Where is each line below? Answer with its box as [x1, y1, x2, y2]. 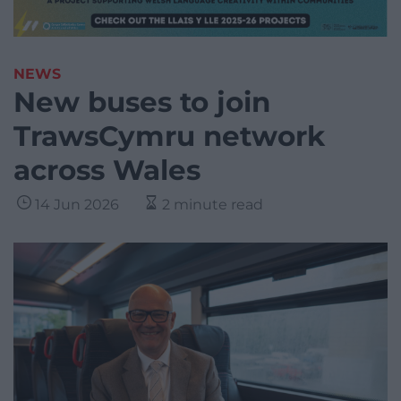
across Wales [13, 153, 200, 188]
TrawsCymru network [13, 119, 325, 154]
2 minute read [162, 196, 263, 214]
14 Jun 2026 [35, 196, 119, 214]
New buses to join [13, 85, 270, 120]
